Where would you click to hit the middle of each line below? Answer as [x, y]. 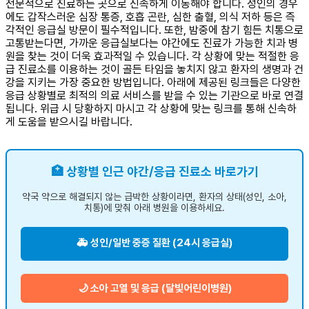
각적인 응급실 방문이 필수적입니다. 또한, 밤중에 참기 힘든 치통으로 [154, 30]
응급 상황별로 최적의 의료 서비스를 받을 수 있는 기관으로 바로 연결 [154, 95]
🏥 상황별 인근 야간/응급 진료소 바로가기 [154, 171]
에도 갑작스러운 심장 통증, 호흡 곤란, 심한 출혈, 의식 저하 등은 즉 [150, 17]
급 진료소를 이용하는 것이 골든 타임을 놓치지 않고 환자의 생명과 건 [154, 69]
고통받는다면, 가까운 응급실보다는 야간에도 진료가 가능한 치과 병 [152, 43]
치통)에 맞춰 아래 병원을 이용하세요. [154, 207]
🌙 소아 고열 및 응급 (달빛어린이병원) [154, 288]
